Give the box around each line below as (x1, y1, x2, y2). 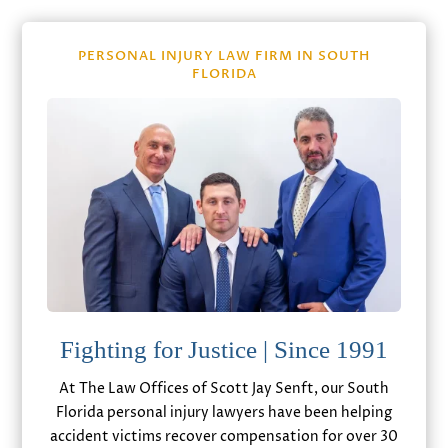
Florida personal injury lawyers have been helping (56, 403, 392, 423)
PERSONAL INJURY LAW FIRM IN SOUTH (78, 47, 370, 65)
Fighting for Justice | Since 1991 (60, 336, 388, 364)
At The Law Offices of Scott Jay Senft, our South (59, 379, 389, 399)
